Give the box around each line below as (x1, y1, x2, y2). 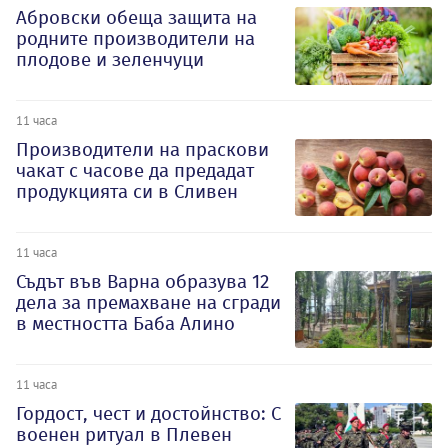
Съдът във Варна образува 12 (16, 269, 269, 293)
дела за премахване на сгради (16, 290, 281, 314)
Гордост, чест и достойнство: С (16, 401, 281, 425)
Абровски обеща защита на (16, 6, 257, 30)
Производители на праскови (16, 138, 269, 162)
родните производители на (16, 27, 255, 51)
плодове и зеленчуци (16, 48, 204, 72)
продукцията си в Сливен (16, 180, 238, 204)
